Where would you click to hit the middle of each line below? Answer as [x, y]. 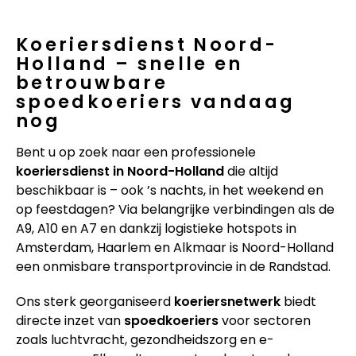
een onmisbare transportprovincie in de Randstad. [173, 266]
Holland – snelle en [130, 63]
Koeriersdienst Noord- [147, 44]
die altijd [251, 171]
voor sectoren [265, 320]
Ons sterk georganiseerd [95, 301]
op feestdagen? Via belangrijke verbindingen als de [175, 209]
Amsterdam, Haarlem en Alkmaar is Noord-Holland [175, 247]
